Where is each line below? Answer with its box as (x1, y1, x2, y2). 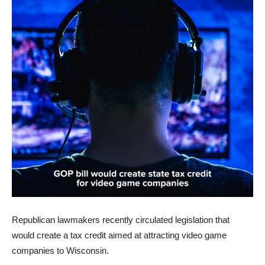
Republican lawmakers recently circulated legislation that (12, 215, 230, 225)
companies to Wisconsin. (12, 245, 111, 256)
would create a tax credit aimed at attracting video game (12, 230, 227, 240)
